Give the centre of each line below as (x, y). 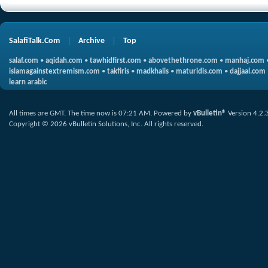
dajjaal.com (248, 71)
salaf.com (24, 61)
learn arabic (28, 82)
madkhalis (153, 71)
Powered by (173, 113)
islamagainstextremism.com (54, 71)
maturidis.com (199, 71)
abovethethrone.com (183, 61)
